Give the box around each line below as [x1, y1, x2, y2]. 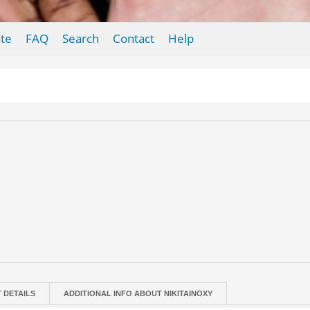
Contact [112, 30, 154, 46]
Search [62, 30, 99, 46]
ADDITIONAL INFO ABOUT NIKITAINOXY [64, 289, 213, 298]
